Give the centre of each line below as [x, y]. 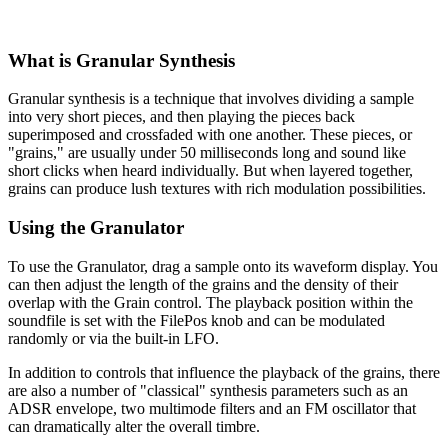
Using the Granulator [96, 228]
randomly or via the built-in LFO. [113, 338]
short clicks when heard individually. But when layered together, [210, 171]
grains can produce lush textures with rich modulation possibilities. [217, 189]
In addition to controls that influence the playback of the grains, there [224, 372]
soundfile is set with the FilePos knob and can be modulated [196, 320]
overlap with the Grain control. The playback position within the [210, 302]
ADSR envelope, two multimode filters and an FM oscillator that [212, 408]
